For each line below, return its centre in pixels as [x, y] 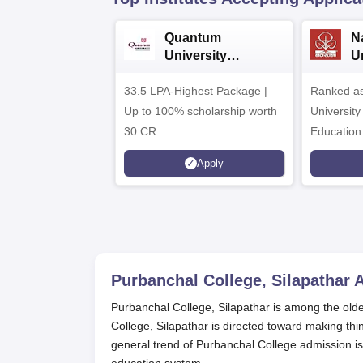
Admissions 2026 [218, 73]
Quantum [193, 38]
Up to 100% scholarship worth [201, 111]
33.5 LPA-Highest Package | [196, 91]
